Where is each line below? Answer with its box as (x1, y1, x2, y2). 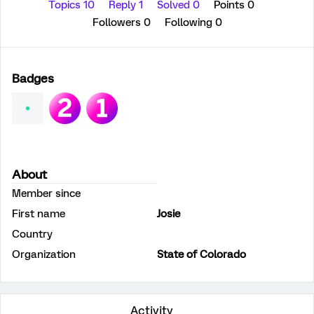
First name (12, 207, 65, 220)
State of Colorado (157, 248, 246, 261)
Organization (12, 248, 76, 261)
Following (164, 16, 215, 29)
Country (12, 228, 53, 240)
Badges (12, 71, 54, 86)
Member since (12, 187, 81, 200)
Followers (92, 16, 144, 29)
